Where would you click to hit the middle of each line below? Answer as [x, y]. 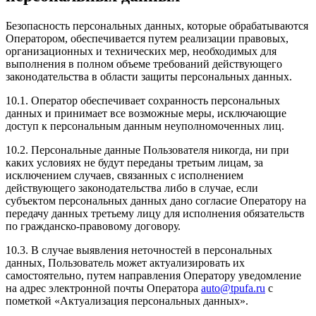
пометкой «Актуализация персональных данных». [127, 301]
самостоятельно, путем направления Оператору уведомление [153, 276]
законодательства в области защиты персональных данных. [149, 77]
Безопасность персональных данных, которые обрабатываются [157, 26]
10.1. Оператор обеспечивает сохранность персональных [143, 101]
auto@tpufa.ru [233, 288]
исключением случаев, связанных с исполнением [124, 176]
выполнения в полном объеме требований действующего [144, 64]
